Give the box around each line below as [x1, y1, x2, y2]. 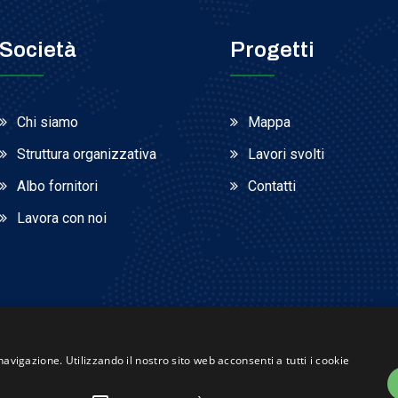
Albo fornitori [17, 178, 98, 195]
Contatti [248, 178, 296, 195]
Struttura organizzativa [17, 146, 156, 163]
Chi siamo [17, 114, 78, 131]
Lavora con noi [17, 210, 107, 227]
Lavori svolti [248, 146, 324, 163]
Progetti [230, 38, 314, 61]
